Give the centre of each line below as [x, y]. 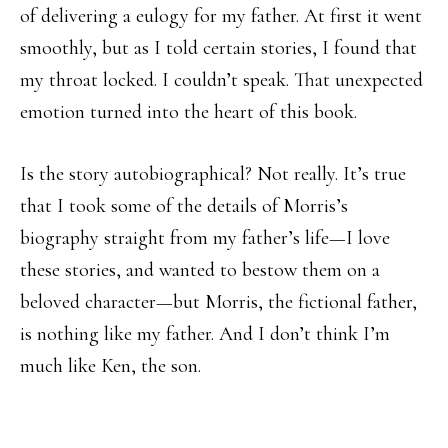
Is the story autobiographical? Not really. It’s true [213, 174]
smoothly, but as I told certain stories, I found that [218, 48]
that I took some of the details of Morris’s [184, 206]
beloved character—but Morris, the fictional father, [218, 302]
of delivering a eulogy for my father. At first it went [221, 16]
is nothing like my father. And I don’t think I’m [205, 334]
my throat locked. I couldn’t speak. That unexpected [221, 80]
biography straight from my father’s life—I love [205, 238]
